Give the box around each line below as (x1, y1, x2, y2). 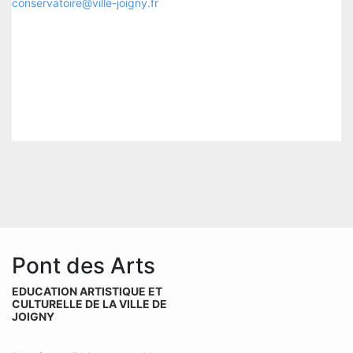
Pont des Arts (12, 252, 155, 280)
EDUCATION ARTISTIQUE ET (12, 284, 162, 299)
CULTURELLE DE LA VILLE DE (12, 297, 167, 311)
